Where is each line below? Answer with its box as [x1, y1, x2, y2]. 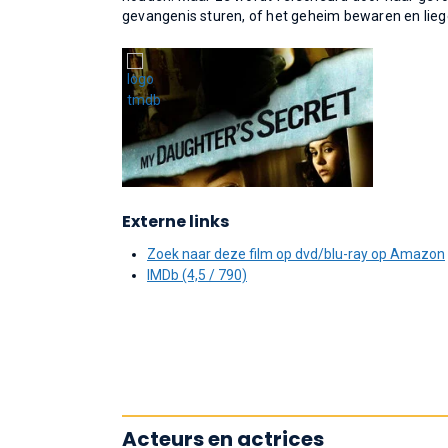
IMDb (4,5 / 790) [147, 267, 247, 283]
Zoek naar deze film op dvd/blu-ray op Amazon [147, 246, 445, 262]
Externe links [122, 210, 229, 233]
